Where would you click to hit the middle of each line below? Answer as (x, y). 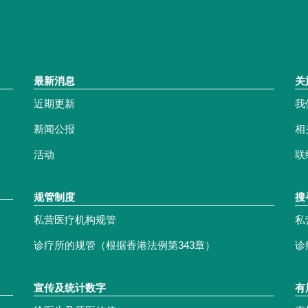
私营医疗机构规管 (75, 220)
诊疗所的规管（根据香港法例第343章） (124, 245)
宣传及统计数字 (70, 288)
